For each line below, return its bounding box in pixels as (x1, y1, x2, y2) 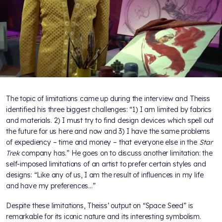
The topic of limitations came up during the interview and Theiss (6, 94, 210, 104)
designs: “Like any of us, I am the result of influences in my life (6, 170, 204, 180)
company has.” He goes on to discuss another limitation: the (19, 149, 213, 158)
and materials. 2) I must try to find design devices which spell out (6, 116, 214, 125)
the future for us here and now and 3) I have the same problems (6, 127, 211, 136)
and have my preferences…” (6, 181, 96, 191)
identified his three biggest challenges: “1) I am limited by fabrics (6, 105, 212, 114)
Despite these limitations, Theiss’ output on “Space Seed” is (6, 201, 193, 211)
